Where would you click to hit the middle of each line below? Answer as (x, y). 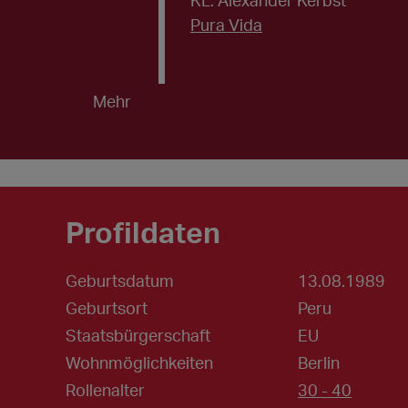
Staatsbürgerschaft (138, 336)
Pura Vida (226, 25)
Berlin (319, 363)
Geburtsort (107, 308)
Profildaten (143, 232)
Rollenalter (105, 390)
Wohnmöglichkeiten (139, 363)
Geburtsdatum (120, 281)
